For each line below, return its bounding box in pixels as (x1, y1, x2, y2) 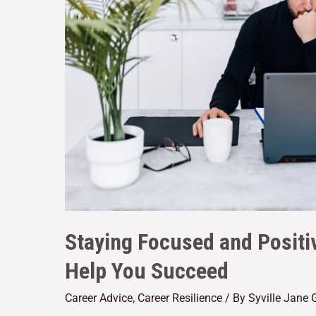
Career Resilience (138, 291, 222, 305)
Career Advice (65, 291, 133, 305)
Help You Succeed (65, 257, 229, 285)
